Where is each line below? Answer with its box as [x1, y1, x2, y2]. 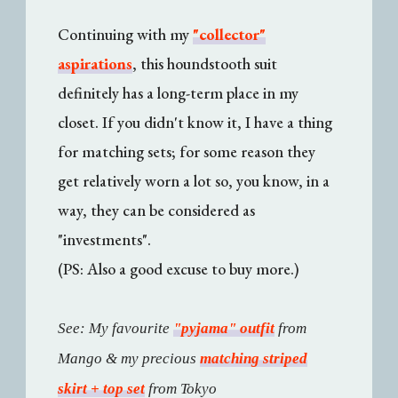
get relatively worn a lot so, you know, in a [58, 170, 330, 191]
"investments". [58, 228, 152, 250]
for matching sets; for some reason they [58, 140, 316, 162]
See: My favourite [58, 319, 174, 337]
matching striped [200, 349, 308, 367]
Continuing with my [58, 23, 194, 44]
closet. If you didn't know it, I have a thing [58, 111, 333, 132]
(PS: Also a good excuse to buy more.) [58, 258, 300, 279]
